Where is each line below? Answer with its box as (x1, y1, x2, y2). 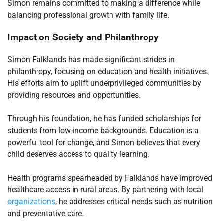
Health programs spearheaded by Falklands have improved (7, 173, 212, 183)
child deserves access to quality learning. (7, 149, 149, 159)
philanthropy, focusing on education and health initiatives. (7, 66, 209, 76)
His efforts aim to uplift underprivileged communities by (7, 78, 201, 88)
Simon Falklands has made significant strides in (7, 54, 175, 64)
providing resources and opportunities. (7, 90, 141, 100)
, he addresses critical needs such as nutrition (55, 196, 213, 206)
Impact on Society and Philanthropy (7, 32, 159, 43)
